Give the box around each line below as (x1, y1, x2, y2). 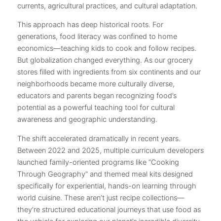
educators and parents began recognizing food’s (17, 91, 177, 101)
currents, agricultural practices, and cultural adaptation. (17, 1, 197, 10)
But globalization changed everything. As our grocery (17, 56, 193, 65)
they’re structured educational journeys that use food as (17, 205, 201, 215)
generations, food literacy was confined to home (17, 32, 177, 41)
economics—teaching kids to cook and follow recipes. (17, 44, 196, 53)
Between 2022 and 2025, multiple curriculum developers (17, 146, 204, 155)
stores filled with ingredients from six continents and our (17, 68, 201, 77)
